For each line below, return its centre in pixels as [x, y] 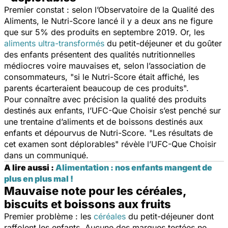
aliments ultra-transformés [54, 43]
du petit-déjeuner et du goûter [163, 43]
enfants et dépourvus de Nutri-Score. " [78, 133]
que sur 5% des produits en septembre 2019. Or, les [104, 32]
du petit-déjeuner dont [170, 216]
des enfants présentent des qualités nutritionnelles [99, 54]
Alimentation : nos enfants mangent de [134, 167]
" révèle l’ [133, 144]
